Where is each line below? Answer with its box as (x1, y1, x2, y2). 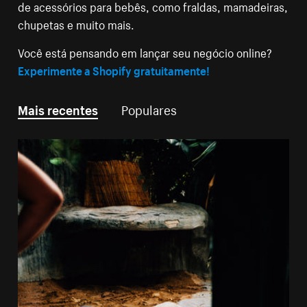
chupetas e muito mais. (18, 14, 135, 33)
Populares (121, 99, 177, 119)
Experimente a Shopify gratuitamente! (18, 60, 210, 79)
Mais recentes (18, 99, 99, 119)
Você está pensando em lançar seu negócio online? (18, 42, 273, 61)
